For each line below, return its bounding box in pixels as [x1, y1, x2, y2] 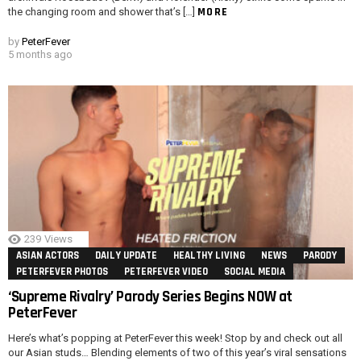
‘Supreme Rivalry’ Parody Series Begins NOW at [8, 286, 293, 307]
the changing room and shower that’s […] [8, 5, 197, 18]
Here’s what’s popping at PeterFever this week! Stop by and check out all [8, 331, 342, 344]
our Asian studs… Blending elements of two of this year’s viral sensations [8, 346, 346, 359]
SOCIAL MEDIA [224, 264, 285, 278]
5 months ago [8, 48, 73, 60]
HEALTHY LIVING [173, 248, 245, 262]
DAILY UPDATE [95, 248, 157, 262]
